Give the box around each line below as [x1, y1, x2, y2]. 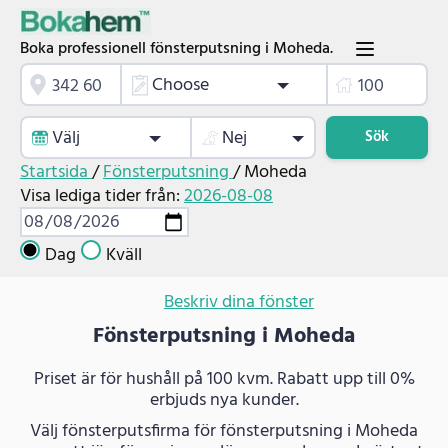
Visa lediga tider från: [20, 182, 184, 212]
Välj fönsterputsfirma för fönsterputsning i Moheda [30, 416, 418, 446]
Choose [152, 71, 209, 101]
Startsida [20, 158, 92, 188]
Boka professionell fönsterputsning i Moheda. [20, 35, 333, 62]
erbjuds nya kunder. [149, 385, 299, 415]
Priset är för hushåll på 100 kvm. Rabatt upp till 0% [33, 364, 415, 394]
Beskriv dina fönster [164, 287, 314, 317]
